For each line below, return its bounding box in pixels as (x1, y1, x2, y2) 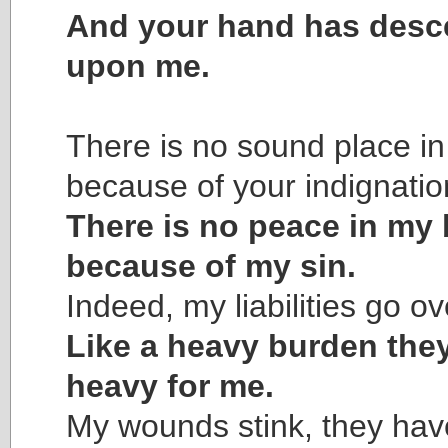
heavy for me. (66, 367, 274, 404)
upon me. (66, 47, 210, 84)
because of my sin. (66, 247, 356, 284)
